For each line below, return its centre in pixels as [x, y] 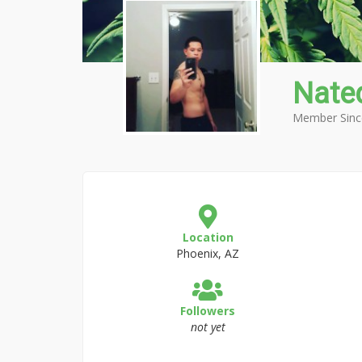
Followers [208, 311]
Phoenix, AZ [208, 253]
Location [208, 237]
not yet [208, 327]
